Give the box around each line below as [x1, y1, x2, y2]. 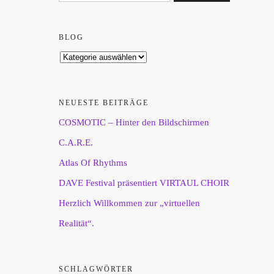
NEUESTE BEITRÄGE [59, 98, 149, 107]
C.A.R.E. [59, 138, 93, 147]
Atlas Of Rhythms [59, 158, 127, 168]
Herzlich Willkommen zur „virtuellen [59, 198, 200, 208]
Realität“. [59, 218, 94, 228]
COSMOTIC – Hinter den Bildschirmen [59, 117, 209, 127]
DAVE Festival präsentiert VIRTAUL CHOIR [59, 178, 229, 188]
